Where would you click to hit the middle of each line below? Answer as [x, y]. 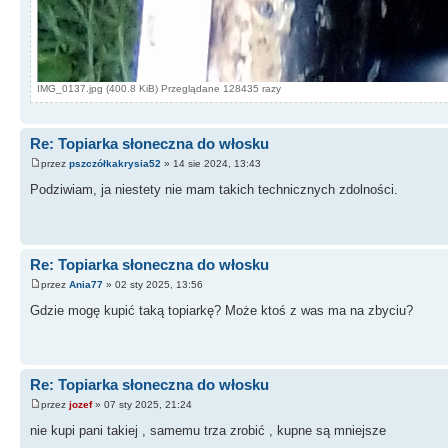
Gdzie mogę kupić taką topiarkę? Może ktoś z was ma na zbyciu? [221, 310]
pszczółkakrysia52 [115, 163]
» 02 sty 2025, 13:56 [153, 284]
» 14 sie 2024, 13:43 [211, 163]
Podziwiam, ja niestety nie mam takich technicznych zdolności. [214, 189]
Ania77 [86, 284]
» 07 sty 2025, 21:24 [142, 404]
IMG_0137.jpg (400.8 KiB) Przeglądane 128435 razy [159, 88]
